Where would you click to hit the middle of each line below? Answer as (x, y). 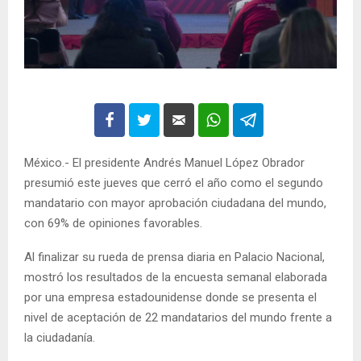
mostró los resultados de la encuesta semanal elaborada (176, 277)
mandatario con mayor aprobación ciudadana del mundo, (175, 203)
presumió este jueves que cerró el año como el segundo (174, 183)
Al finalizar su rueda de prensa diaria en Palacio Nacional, (174, 257)
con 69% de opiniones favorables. (113, 223)
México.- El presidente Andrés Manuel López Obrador (164, 162)
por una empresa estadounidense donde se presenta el (170, 297)
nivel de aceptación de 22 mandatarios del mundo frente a (178, 317)
